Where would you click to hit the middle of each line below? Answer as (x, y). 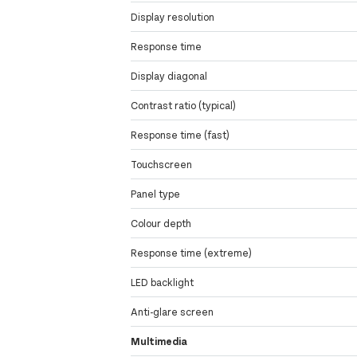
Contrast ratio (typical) (184, 106)
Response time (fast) (180, 135)
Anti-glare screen (173, 312)
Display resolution (173, 17)
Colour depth (161, 224)
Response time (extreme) (192, 253)
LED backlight (163, 282)
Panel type (156, 194)
